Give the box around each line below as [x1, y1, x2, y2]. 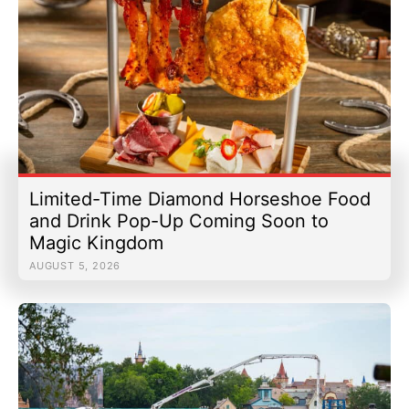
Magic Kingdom [29, 232, 163, 255]
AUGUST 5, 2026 [29, 259, 121, 273]
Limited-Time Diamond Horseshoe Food [29, 188, 371, 211]
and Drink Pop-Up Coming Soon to [29, 210, 329, 233]
